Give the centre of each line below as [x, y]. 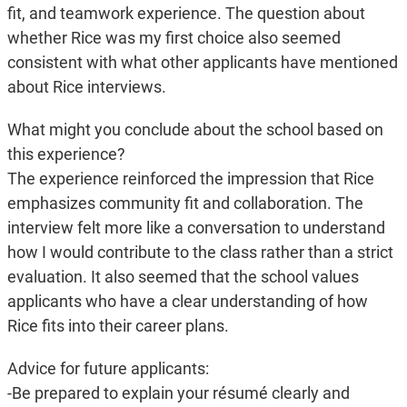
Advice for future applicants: [108, 369]
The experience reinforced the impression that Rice [190, 179]
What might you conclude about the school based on [195, 130]
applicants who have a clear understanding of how [187, 302]
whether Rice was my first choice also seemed [174, 38]
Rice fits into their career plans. [118, 326]
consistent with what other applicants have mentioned [202, 63]
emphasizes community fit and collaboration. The [185, 203]
